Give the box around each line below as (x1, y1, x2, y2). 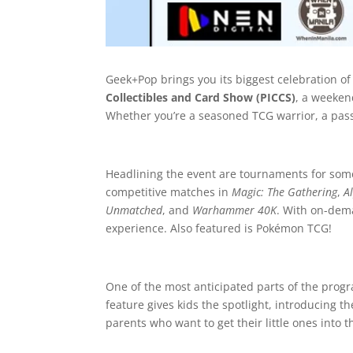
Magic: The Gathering (232, 184, 338, 199)
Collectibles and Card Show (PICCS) (106, 89, 296, 105)
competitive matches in (106, 184, 232, 199)
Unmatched (106, 202, 163, 217)
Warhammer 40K (192, 202, 277, 217)
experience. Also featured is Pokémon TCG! (106, 220, 333, 236)
